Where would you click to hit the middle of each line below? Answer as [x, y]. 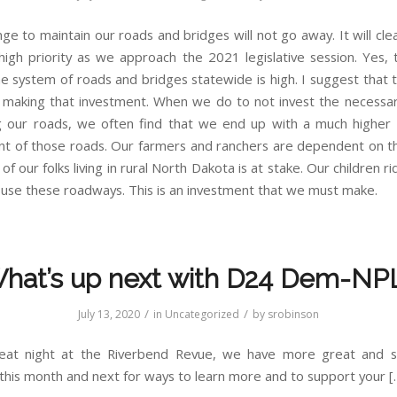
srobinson [293, 314]
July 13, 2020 [109, 314]
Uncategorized [202, 314]
